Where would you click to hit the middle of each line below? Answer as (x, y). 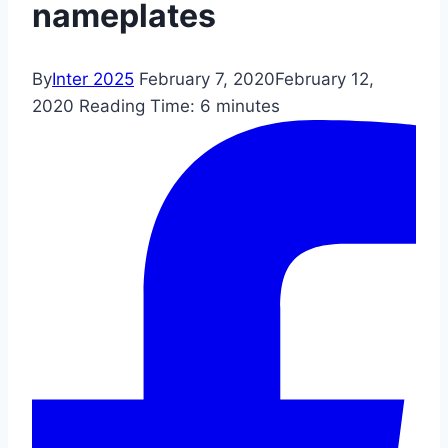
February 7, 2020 (207, 79)
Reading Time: (137, 106)
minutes (248, 106)
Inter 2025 (93, 79)
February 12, (324, 79)
